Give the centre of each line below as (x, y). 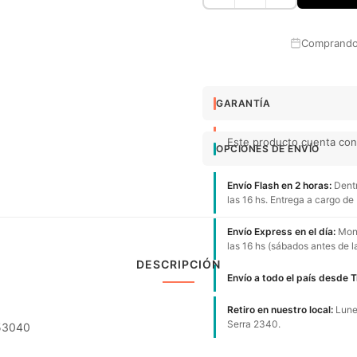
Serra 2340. (254, 324)
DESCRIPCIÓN (178, 264)
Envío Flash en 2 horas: (279, 185)
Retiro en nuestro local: (280, 310)
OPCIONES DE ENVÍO (268, 149)
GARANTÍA (243, 103)
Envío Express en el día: (281, 231)
